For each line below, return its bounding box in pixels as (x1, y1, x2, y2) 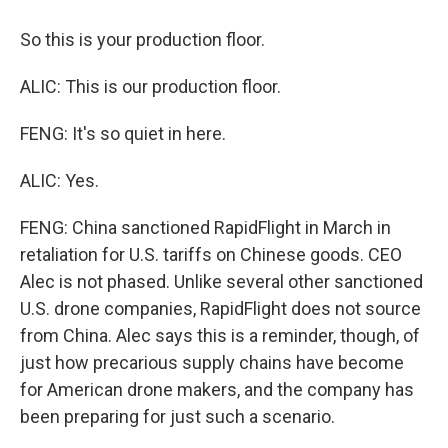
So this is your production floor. (20, 29, 265, 50)
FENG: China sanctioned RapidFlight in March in (20, 217, 391, 238)
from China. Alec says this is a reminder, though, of (20, 325, 420, 346)
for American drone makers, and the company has (20, 379, 414, 400)
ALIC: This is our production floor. (20, 76, 281, 97)
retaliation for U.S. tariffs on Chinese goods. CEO (20, 244, 402, 265)
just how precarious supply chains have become (20, 352, 404, 373)
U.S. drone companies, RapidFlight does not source (20, 298, 421, 319)
